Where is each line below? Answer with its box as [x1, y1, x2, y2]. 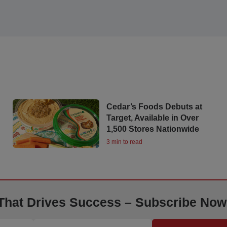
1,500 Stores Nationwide [106, 125, 199, 134]
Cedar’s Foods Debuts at [106, 102, 202, 111]
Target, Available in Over [106, 113, 199, 123]
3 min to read [106, 138, 142, 146]
